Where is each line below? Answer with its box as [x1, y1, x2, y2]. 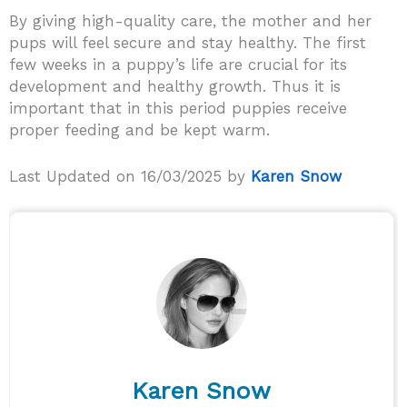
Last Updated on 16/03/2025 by [9, 167, 251, 186]
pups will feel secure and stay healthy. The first [9, 33, 366, 52]
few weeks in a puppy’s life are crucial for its [9, 55, 347, 74]
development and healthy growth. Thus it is [9, 76, 341, 95]
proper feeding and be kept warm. [9, 120, 270, 139]
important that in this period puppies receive [9, 98, 347, 117]
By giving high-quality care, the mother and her [9, 11, 372, 30]
